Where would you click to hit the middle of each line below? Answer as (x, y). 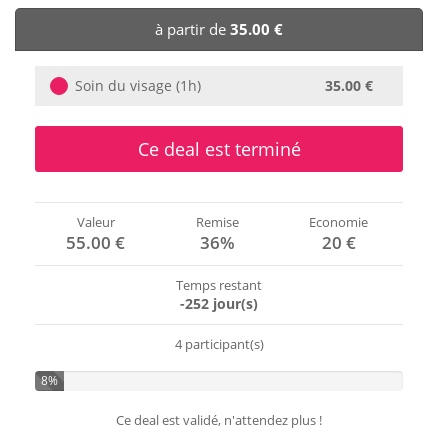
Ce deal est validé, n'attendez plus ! (219, 420)
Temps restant (219, 285)
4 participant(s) (219, 344)
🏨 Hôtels (67, 26)
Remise (217, 222)
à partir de (192, 29)
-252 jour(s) (219, 304)
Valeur (95, 222)
